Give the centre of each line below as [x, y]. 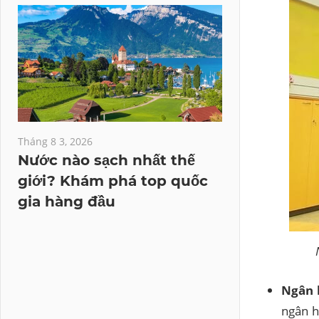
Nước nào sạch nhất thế [106, 160]
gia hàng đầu [67, 202]
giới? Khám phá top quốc [113, 181]
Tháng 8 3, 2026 [55, 141]
